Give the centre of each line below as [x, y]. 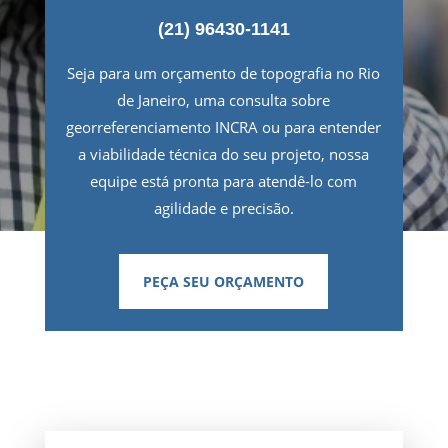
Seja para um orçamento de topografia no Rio [224, 72]
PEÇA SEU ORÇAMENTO [224, 281]
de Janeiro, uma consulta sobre [224, 99]
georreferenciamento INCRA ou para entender [224, 126]
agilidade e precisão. [223, 207]
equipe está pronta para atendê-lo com [224, 180]
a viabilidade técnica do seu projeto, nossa [224, 153]
